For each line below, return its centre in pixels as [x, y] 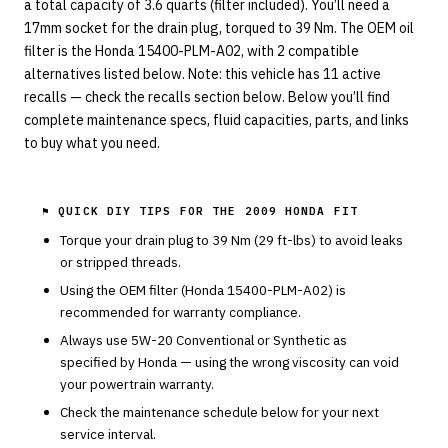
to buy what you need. [92, 143]
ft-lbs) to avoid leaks [338, 240]
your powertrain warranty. [137, 384]
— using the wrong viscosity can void [288, 362]
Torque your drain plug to [136, 240]
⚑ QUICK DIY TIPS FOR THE [143, 211]
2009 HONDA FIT [301, 211]
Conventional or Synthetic [253, 340]
